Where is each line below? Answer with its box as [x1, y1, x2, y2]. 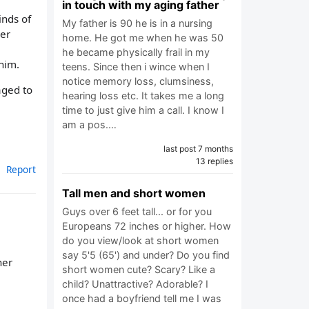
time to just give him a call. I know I [62, 104, 224, 116]
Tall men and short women [62, 186, 206, 200]
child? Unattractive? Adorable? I [62, 278, 208, 290]
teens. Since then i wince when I [62, 61, 210, 72]
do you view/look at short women [62, 235, 219, 246]
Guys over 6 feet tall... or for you [62, 206, 212, 217]
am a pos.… [62, 119, 117, 130]
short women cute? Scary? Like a [62, 263, 215, 275]
